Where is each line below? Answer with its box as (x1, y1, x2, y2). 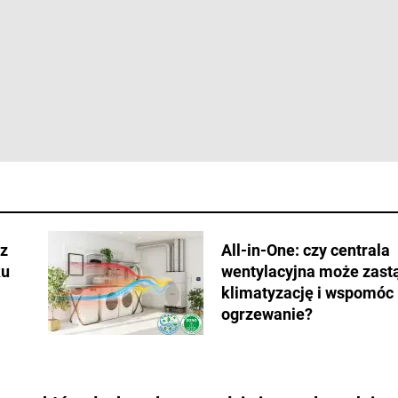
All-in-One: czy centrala (221, 241, 390, 260)
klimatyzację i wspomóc (221, 283, 394, 303)
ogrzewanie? (221, 305, 313, 324)
